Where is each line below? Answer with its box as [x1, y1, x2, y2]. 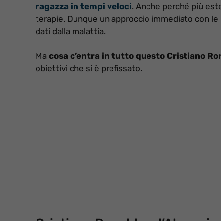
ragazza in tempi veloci [36, 1, 132, 11]
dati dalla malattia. [36, 26, 106, 36]
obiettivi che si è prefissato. [36, 63, 142, 74]
